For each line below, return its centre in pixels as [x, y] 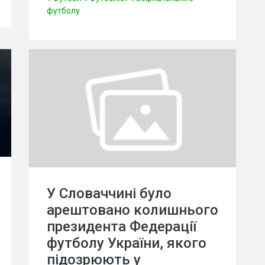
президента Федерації [122, 226]
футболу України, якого [127, 243]
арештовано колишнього [132, 210]
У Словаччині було [109, 193]
